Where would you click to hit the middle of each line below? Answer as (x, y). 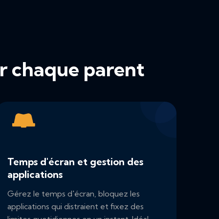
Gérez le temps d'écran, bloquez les (74, 194)
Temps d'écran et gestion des (75, 162)
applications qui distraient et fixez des (76, 207)
